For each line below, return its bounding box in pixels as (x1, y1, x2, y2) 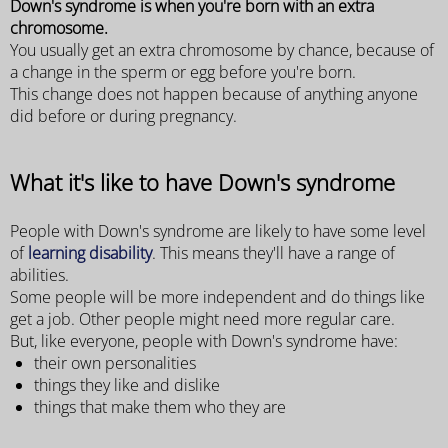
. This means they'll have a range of (152, 242, 395, 265)
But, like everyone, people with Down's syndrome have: (10, 330, 398, 353)
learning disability (28, 242, 152, 265)
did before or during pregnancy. (10, 104, 237, 127)
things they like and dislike (34, 374, 220, 397)
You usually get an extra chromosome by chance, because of (10, 38, 434, 61)
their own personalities (34, 352, 196, 375)
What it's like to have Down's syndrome (10, 166, 395, 198)
